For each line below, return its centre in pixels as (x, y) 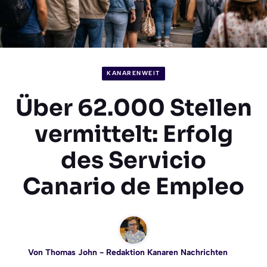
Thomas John (71, 252)
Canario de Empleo (133, 186)
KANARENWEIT (133, 73)
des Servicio (133, 160)
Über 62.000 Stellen (133, 108)
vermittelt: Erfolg (133, 134)
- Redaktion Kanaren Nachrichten (162, 252)
